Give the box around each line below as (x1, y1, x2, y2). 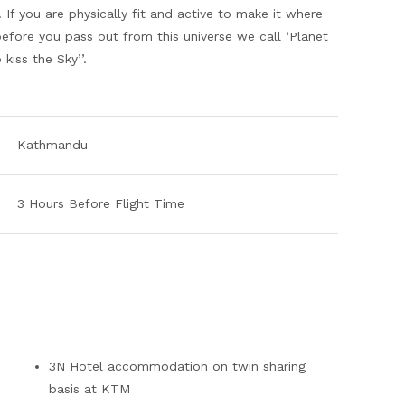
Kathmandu (17, 137, 88, 152)
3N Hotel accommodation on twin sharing (49, 359, 306, 373)
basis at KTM (49, 381, 279, 396)
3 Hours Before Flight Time (17, 196, 184, 211)
